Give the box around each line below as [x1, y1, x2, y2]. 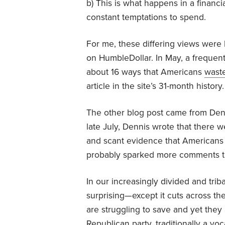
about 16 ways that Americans [86, 66, 204, 77]
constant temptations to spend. [86, 12, 206, 23]
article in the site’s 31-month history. [86, 80, 224, 91]
